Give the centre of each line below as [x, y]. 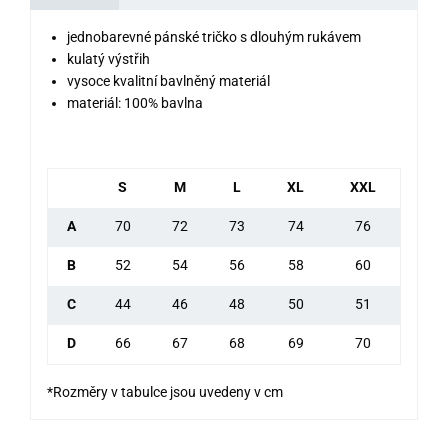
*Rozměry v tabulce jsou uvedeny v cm [165, 392]
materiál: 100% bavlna [135, 103]
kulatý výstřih [108, 59]
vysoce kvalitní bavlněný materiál [168, 81]
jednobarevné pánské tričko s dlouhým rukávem [214, 37]
